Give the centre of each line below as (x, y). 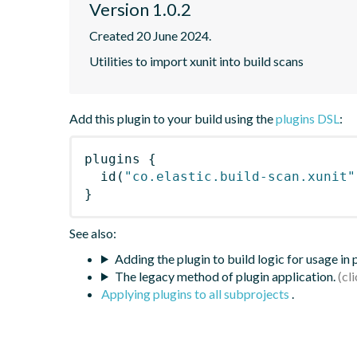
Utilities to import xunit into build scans (196, 61)
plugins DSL (308, 118)
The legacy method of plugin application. (225, 276)
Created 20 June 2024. (150, 35)
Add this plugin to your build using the (173, 118)
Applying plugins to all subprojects (196, 293)
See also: (93, 233)
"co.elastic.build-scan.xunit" (240, 176)
